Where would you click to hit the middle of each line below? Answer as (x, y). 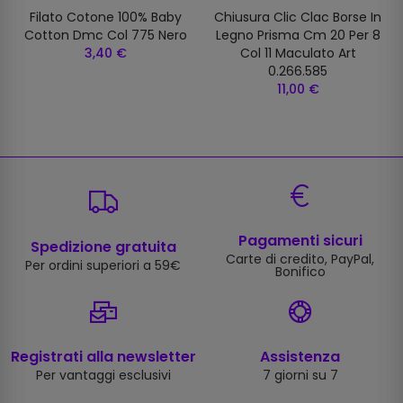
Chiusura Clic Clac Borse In (298, 18)
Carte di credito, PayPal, (300, 260)
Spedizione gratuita (103, 247)
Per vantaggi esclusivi (103, 376)
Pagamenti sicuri (300, 241)
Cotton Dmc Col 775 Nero (105, 36)
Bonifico (300, 272)
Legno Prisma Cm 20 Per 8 (298, 36)
